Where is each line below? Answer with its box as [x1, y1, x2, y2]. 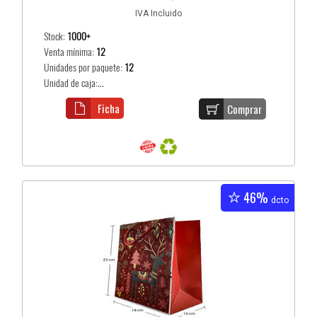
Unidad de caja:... [44, 76, 105, 90]
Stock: [44, 30, 68, 43]
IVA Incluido [135, 8, 182, 18]
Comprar [227, 101, 263, 117]
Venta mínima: [44, 45, 97, 59]
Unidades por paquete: [44, 61, 125, 74]
